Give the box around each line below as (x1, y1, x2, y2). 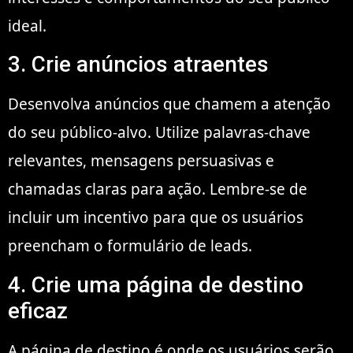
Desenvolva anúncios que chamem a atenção (8, 94, 331, 115)
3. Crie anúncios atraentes (8, 51, 269, 78)
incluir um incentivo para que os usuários (8, 207, 303, 229)
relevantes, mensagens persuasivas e (8, 150, 274, 172)
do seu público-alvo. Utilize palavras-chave (8, 122, 310, 143)
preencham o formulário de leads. (8, 236, 252, 257)
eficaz (8, 297, 68, 324)
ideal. (8, 15, 46, 36)
